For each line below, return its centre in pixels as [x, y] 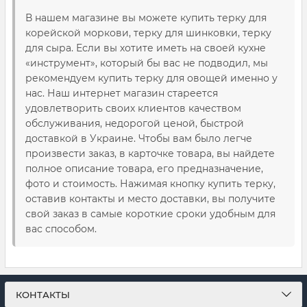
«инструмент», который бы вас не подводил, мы [147, 63]
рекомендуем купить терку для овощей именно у [151, 78]
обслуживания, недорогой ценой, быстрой [135, 123]
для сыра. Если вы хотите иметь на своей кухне [146, 48]
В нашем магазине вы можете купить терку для [146, 18]
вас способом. [61, 229]
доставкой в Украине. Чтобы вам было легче [139, 138]
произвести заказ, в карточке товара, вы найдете [150, 153]
